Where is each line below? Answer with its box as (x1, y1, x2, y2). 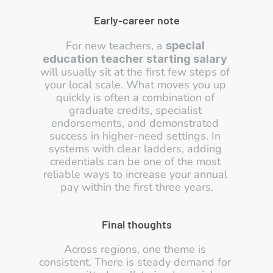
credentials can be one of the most (49, 154, 221, 169)
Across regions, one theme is (64, 242, 206, 257)
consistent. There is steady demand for (39, 255, 231, 269)
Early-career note (93, 13, 180, 27)
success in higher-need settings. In (49, 129, 221, 143)
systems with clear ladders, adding (48, 141, 222, 156)
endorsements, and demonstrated (51, 116, 219, 130)
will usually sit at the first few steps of (40, 65, 230, 79)
